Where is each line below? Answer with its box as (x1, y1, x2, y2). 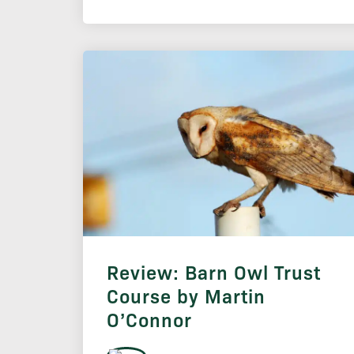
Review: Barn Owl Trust (106, 258, 321, 284)
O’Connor (106, 306, 192, 332)
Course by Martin (106, 282, 265, 308)
